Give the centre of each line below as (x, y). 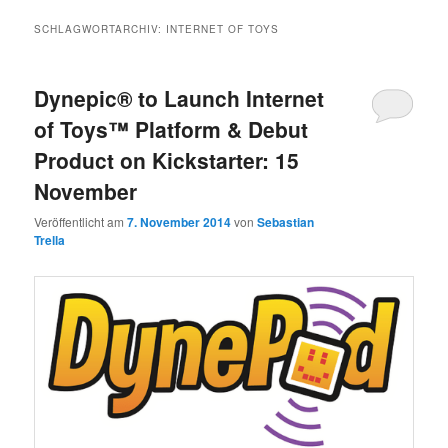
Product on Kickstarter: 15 (167, 159)
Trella (50, 240)
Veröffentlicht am (81, 222)
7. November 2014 (179, 222)
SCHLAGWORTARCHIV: (100, 28)
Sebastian (286, 222)
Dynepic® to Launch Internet (179, 97)
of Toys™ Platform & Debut (171, 128)
